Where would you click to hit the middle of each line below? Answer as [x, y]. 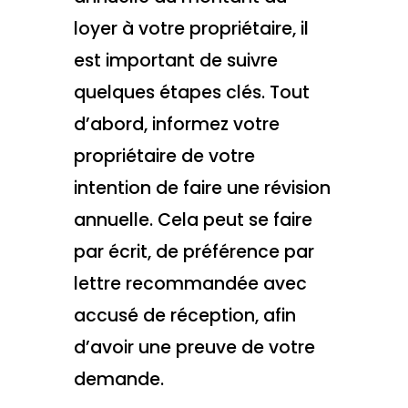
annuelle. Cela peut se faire [193, 220]
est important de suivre [175, 61]
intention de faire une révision [202, 189]
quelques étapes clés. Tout [191, 93]
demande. [118, 380]
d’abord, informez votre [176, 125]
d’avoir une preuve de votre [194, 348]
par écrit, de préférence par [194, 252]
